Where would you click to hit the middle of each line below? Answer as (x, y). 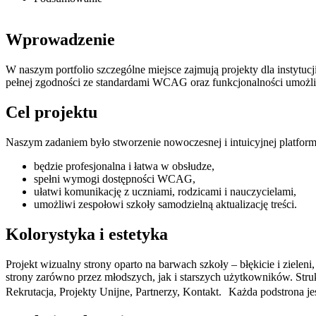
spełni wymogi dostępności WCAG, (115, 178)
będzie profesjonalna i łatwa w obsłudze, (124, 166)
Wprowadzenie (60, 40)
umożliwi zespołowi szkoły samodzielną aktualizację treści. (165, 204)
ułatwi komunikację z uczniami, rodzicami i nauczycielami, (165, 191)
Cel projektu (51, 112)
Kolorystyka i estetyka (87, 234)
